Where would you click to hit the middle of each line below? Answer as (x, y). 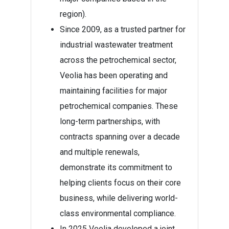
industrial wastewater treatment (116, 45)
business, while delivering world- (119, 198)
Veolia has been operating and (114, 75)
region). (73, 14)
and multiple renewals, (100, 152)
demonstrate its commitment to (116, 167)
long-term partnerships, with (110, 121)
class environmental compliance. (119, 213)
